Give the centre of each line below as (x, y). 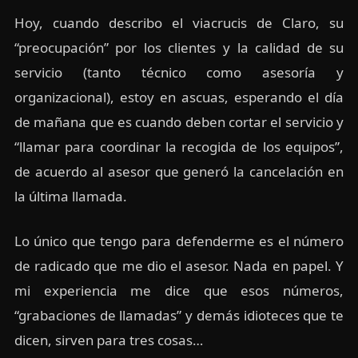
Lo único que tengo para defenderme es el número (179, 241)
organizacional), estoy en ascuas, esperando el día (179, 97)
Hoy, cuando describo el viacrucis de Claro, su (179, 22)
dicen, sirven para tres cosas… (108, 340)
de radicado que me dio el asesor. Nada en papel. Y (179, 266)
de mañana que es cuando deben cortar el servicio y (179, 121)
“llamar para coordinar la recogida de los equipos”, (179, 146)
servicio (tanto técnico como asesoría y (179, 72)
